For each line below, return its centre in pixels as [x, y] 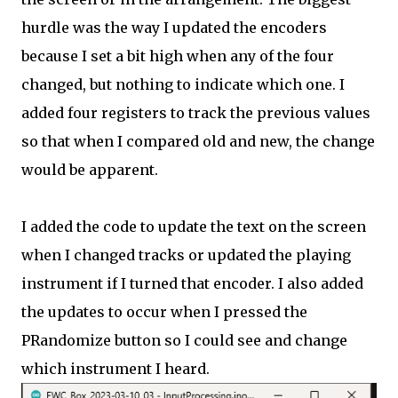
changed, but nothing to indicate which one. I [183, 84]
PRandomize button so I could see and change [184, 340]
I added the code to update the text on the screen [194, 227]
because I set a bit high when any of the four [178, 56]
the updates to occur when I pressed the [164, 312]
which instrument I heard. [115, 369]
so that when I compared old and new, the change [198, 141]
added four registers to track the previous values [196, 113]
